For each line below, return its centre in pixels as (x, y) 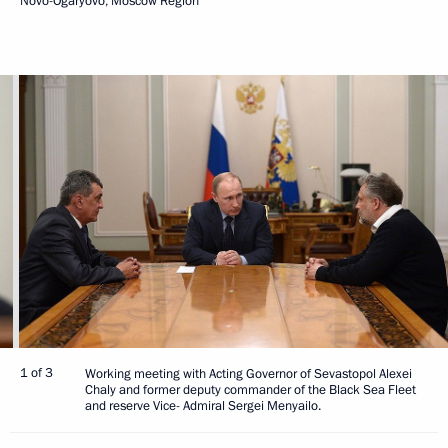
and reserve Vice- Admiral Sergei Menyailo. (203, 406)
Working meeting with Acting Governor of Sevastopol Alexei (248, 374)
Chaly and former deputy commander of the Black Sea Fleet (250, 390)
